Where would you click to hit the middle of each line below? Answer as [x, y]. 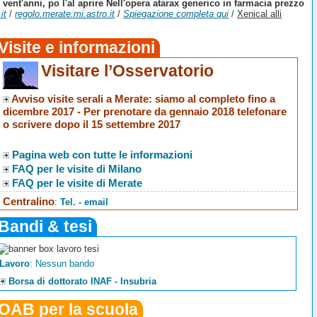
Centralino [29, 202]
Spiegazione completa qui [176, 14]
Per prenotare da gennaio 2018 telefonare [185, 112]
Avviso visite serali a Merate [80, 99]
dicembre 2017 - [44, 112]
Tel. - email [85, 202]
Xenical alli [260, 14]
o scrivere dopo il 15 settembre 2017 [92, 125]
